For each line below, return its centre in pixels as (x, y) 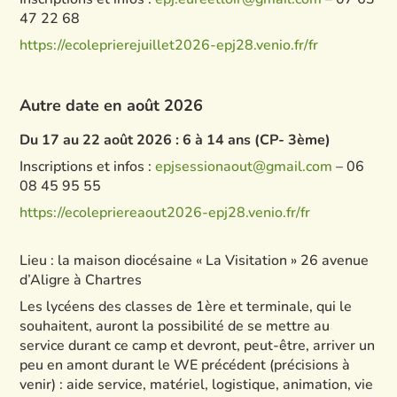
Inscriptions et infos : (88, 167)
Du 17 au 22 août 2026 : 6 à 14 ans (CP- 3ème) (175, 140)
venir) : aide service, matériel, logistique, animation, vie (197, 385)
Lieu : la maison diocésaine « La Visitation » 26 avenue (195, 261)
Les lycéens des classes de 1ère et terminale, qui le (186, 307)
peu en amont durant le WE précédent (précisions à (185, 365)
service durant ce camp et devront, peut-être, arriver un (198, 346)
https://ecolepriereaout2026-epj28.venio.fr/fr (165, 213)
